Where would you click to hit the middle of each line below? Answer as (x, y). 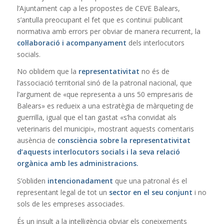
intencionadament (80, 181)
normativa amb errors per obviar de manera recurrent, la (108, 31)
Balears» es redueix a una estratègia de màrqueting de (105, 106)
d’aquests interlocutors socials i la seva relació (98, 152)
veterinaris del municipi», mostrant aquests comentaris (105, 129)
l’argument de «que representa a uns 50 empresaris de (105, 94)
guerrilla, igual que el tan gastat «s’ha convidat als (96, 117)
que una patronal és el (150, 181)
